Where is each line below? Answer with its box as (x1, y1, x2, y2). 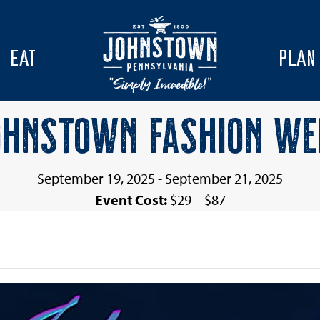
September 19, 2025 (37, 169, 155, 187)
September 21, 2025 (165, 169, 283, 187)
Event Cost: (94, 191, 170, 209)
